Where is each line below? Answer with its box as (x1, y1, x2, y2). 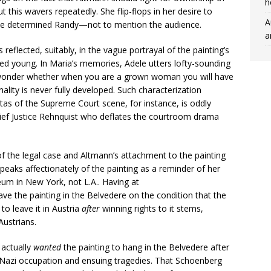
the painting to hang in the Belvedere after (61, 241, 229, 253)
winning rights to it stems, (102, 203, 203, 215)
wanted (33, 241, 61, 253)
